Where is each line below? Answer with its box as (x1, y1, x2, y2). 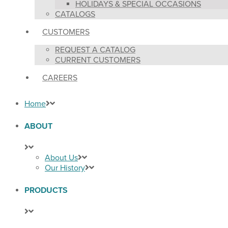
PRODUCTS (24, 186, 68, 194)
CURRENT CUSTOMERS (55, 54, 140, 65)
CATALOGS (55, 9, 95, 19)
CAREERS (42, 72, 77, 83)
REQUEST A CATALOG (55, 44, 135, 55)
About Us (45, 152, 78, 163)
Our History (45, 162, 85, 173)
